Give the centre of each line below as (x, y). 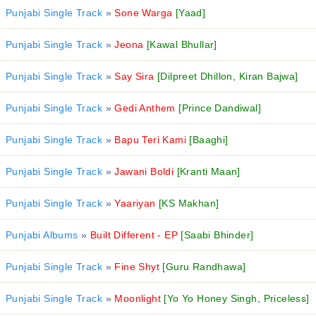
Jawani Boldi (144, 171)
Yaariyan (135, 203)
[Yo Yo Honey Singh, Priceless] (237, 298)
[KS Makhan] (189, 203)
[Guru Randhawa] (204, 267)
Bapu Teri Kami (150, 140)
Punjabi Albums (42, 235)
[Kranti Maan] (208, 171)
